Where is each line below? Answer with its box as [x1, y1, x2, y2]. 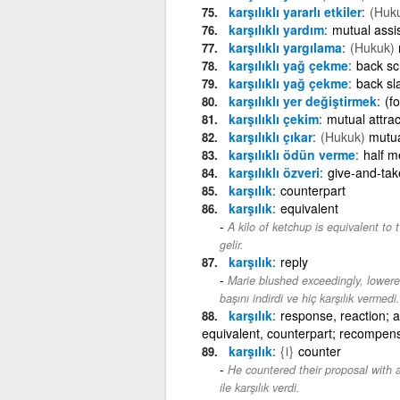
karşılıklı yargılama [228, 37, 342, 56]
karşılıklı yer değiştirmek [228, 91, 377, 110]
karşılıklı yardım [228, 20, 324, 38]
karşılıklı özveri [228, 162, 320, 181]
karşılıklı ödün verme [228, 145, 355, 163]
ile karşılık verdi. [219, 379, 300, 396]
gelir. [219, 236, 244, 253]
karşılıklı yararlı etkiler [228, 2, 362, 21]
